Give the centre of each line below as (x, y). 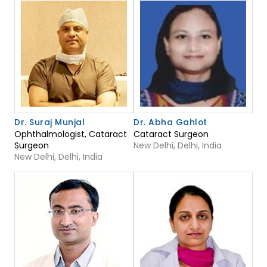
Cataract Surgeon (171, 134)
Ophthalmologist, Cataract (71, 134)
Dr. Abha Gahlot (170, 122)
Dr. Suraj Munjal (49, 122)
